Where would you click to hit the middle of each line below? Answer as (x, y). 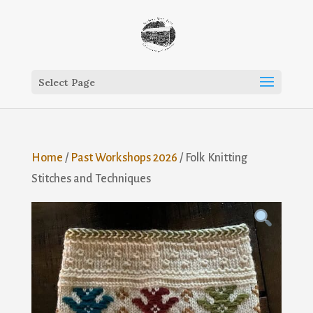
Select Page (66, 82)
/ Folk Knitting (212, 158)
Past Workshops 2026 (124, 158)
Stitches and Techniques (91, 179)
